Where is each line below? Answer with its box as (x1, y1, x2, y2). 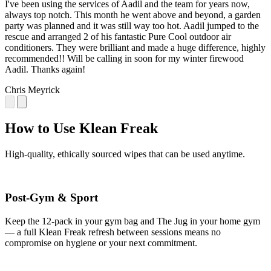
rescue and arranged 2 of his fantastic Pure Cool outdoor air (5, 31, 231, 42)
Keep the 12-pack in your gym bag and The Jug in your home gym (5, 216, 260, 227)
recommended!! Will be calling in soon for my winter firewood (5, 53, 244, 64)
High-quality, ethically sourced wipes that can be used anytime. (5, 148, 245, 159)
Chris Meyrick (5, 84, 60, 95)
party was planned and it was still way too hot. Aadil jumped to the (5, 20, 259, 31)
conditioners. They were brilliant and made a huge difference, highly (5, 42, 266, 53)
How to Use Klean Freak (5, 120, 158, 136)
